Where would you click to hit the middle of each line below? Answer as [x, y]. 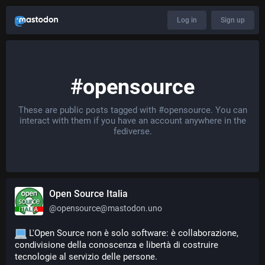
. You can [229, 110]
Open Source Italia [88, 194]
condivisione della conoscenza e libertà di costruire [117, 245]
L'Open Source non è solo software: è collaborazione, [132, 233]
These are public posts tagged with [88, 110]
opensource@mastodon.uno [109, 208]
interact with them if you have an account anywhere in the [132, 121]
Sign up [233, 20]
